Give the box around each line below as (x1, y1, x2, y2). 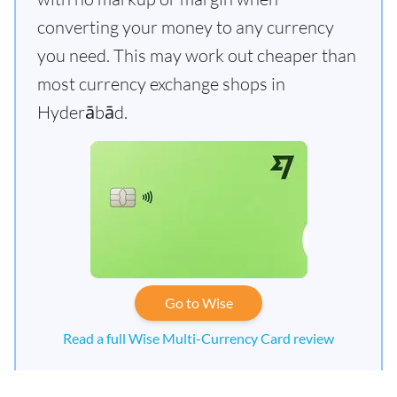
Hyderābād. (37, 101, 128, 123)
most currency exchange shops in (37, 73, 285, 95)
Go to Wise (164, 294, 233, 311)
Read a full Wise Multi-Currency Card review (63, 330, 334, 346)
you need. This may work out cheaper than (37, 44, 356, 66)
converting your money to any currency (37, 16, 334, 38)
